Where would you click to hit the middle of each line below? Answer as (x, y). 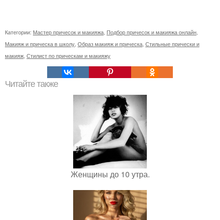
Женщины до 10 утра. (110, 174)
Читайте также (31, 84)
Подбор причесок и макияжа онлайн (151, 32)
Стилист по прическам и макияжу (69, 55)
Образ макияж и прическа (110, 44)
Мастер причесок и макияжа (68, 32)
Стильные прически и (172, 44)
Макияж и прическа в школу (40, 44)
